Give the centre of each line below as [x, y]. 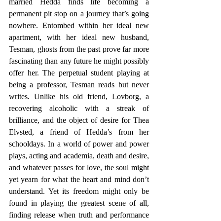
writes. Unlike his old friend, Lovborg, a [79, 97]
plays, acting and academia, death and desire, [79, 156]
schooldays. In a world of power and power [79, 144]
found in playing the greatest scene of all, [79, 203]
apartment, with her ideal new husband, [79, 37]
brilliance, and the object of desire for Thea [79, 120]
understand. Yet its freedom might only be [79, 191]
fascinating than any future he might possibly [79, 61]
